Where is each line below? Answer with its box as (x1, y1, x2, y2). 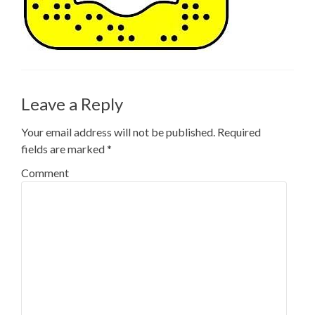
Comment (21, 166, 69, 179)
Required (215, 125, 261, 139)
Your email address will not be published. (21, 125, 215, 139)
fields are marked (21, 142, 107, 155)
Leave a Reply (21, 94, 123, 114)
